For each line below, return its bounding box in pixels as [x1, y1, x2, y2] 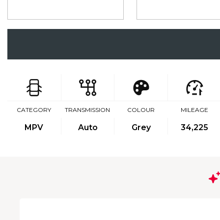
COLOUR [127, 106, 155, 113]
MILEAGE [180, 106, 208, 113]
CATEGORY [17, 106, 52, 113]
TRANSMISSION [65, 106, 110, 113]
